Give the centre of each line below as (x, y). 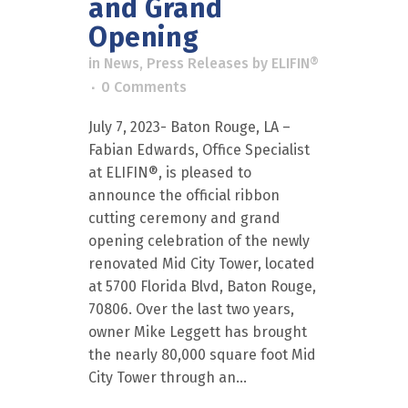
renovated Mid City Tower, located (202, 264)
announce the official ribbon (184, 195)
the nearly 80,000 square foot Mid (202, 355)
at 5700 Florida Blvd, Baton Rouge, (202, 286)
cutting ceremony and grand (184, 218)
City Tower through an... (168, 377)
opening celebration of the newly (199, 241)
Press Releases (198, 63)
